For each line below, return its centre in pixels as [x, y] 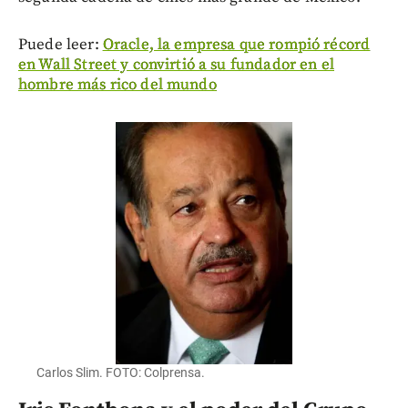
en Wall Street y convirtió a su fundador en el [176, 64]
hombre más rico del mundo [117, 84]
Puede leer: [61, 44]
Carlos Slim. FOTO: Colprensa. [121, 373]
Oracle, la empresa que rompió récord [236, 44]
